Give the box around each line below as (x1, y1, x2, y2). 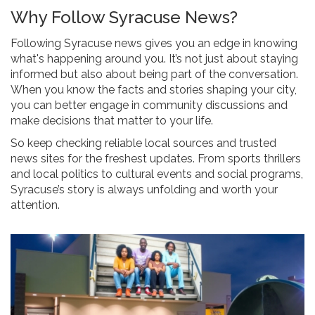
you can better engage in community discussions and (11, 98, 288, 112)
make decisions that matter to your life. (11, 114, 213, 128)
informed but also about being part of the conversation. (11, 67, 298, 82)
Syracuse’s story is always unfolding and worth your (11, 183, 278, 197)
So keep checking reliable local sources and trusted (11, 136, 276, 150)
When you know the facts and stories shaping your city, (11, 83, 297, 97)
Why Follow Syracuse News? (11, 7, 238, 28)
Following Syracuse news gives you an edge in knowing (11, 37, 297, 51)
